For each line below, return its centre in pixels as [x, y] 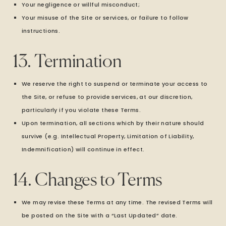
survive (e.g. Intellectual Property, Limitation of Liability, [108, 136]
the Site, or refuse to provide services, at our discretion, [107, 97]
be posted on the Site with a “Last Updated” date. [100, 215]
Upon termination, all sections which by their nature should [113, 123]
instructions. [41, 31]
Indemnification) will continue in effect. [83, 149]
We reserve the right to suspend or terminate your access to [115, 84]
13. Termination [67, 62]
